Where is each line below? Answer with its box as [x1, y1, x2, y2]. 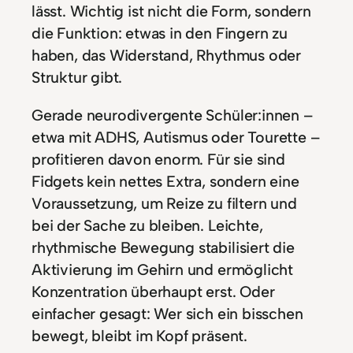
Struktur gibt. [32, 68, 123, 87]
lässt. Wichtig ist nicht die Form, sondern [32, 2, 311, 21]
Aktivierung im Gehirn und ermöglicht [32, 259, 293, 279]
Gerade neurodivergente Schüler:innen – [32, 105, 313, 124]
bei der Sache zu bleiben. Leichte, [32, 215, 263, 235]
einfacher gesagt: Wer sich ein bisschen [32, 303, 303, 323]
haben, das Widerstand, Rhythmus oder [32, 46, 301, 65]
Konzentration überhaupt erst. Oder [32, 281, 275, 301]
